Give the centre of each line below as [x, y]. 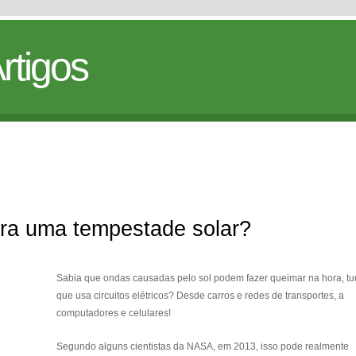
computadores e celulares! [114, 313]
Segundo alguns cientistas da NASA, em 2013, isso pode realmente [203, 346]
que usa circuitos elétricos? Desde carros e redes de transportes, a [200, 296]
